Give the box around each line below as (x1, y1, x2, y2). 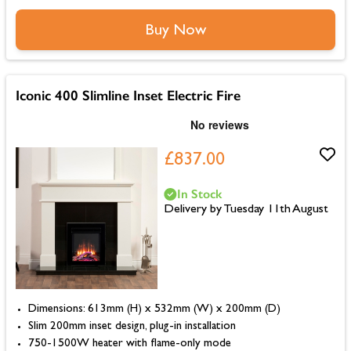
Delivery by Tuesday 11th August (163, 204, 328, 217)
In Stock (176, 186, 222, 202)
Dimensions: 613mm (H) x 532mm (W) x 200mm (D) (28, 304, 280, 317)
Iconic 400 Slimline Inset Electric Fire (16, 87, 241, 105)
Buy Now (145, 24, 206, 40)
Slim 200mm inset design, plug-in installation (28, 321, 236, 334)
